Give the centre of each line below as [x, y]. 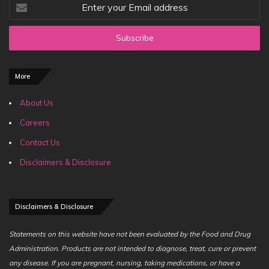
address [24, 39]
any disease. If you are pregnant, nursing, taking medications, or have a [124, 263]
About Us [37, 103]
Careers [35, 123]
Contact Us [40, 143]
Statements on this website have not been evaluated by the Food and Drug [130, 234]
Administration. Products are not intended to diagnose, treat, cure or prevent [132, 249]
